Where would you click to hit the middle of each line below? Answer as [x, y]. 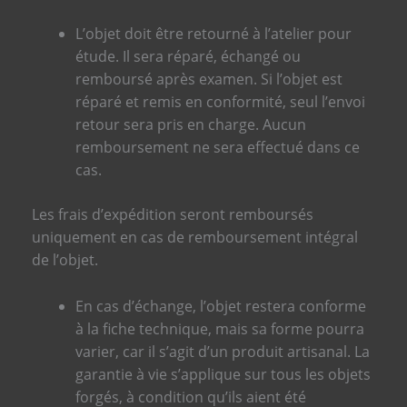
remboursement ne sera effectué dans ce [217, 148]
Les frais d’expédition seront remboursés [172, 215]
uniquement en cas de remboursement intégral [194, 238]
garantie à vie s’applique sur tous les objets [223, 374]
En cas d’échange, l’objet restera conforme [220, 306]
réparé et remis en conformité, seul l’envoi [220, 102]
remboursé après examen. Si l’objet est [208, 79]
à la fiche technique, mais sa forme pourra [219, 328]
